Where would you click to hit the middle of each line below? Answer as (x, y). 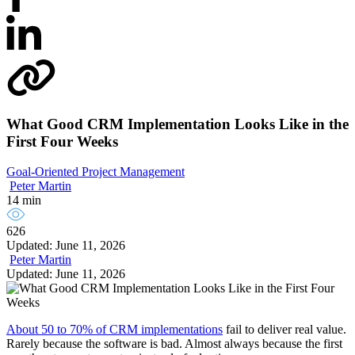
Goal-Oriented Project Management (95, 172)
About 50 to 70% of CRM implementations (115, 330)
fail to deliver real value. (284, 330)
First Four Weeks (62, 141)
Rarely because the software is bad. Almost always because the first (174, 344)
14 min (24, 200)
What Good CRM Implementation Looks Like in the (177, 124)
